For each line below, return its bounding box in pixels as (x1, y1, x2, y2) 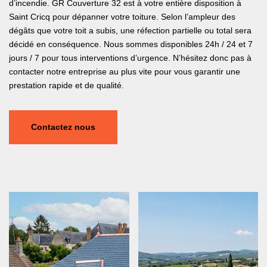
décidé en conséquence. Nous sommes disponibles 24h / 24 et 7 (9, 39, 253, 49)
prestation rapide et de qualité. (9, 80, 124, 91)
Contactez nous (31, 122, 95, 132)
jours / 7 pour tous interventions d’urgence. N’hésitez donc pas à (9, 53, 252, 63)
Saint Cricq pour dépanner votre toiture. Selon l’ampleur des (9, 12, 235, 22)
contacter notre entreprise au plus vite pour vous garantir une (9, 67, 240, 77)
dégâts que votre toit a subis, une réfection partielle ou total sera (9, 26, 252, 36)
